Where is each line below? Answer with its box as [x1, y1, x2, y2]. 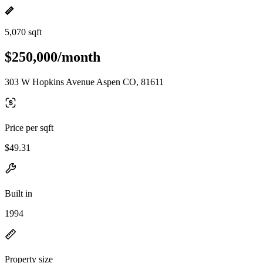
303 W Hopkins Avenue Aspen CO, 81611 [5, 76, 164, 87]
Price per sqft [5, 122, 53, 133]
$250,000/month [5, 49, 100, 65]
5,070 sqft [5, 27, 42, 37]
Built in [5, 188, 32, 198]
